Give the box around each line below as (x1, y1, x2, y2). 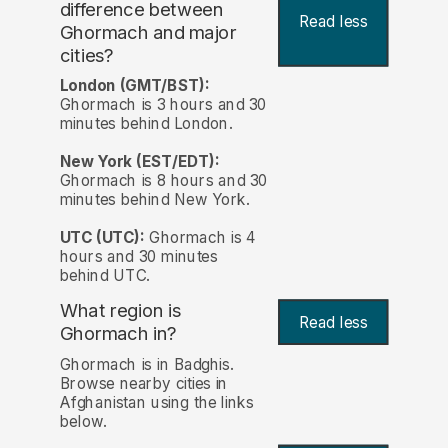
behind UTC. (59, 266, 151, 286)
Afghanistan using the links (59, 392, 254, 412)
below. (59, 411, 107, 431)
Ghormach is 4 (144, 228, 257, 248)
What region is (59, 299, 182, 323)
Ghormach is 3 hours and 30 (59, 95, 267, 115)
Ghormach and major (59, 21, 237, 44)
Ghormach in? (59, 322, 177, 346)
